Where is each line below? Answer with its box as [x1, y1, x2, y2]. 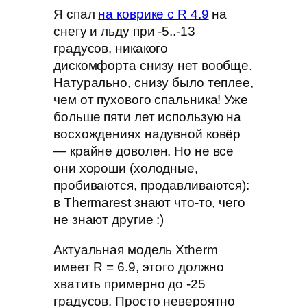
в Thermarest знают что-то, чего [53, 195, 245, 210]
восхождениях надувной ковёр [53, 127, 241, 142]
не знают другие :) [53, 212, 164, 228]
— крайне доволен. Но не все [53, 144, 234, 159]
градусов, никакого [53, 41, 169, 56]
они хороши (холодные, [53, 161, 198, 176]
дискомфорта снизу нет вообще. [53, 58, 253, 73]
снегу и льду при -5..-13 [53, 24, 195, 39]
